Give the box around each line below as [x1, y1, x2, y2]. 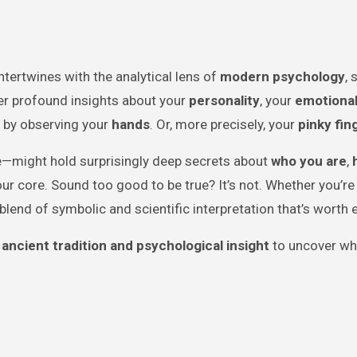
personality [189, 92, 260, 108]
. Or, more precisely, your [150, 116, 298, 132]
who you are [271, 153, 347, 169]
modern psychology [220, 69, 345, 84]
